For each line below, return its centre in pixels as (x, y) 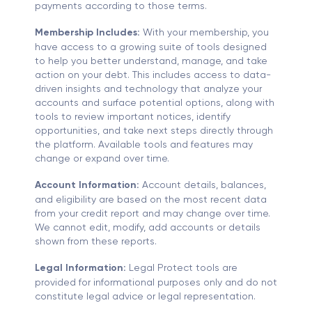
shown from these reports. (96, 241)
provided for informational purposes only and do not (156, 282)
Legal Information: (80, 268)
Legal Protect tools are (182, 268)
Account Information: (87, 185)
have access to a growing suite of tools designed (151, 47)
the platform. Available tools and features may (144, 145)
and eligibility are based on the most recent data (151, 200)
